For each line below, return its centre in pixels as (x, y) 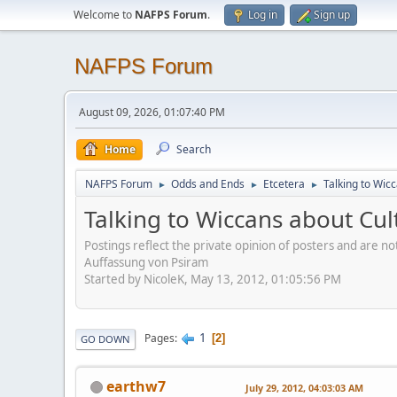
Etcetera (284, 184)
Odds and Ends (208, 184)
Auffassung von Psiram (146, 262)
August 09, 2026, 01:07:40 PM (152, 112)
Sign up (332, 15)
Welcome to (104, 15)
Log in (263, 15)
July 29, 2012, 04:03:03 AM (304, 387)
